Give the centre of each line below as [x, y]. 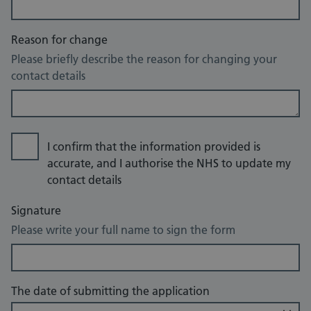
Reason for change [59, 40]
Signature [36, 211]
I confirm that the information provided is [154, 147]
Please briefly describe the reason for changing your [144, 59]
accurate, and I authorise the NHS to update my [169, 163]
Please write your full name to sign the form [123, 230]
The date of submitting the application [110, 291]
